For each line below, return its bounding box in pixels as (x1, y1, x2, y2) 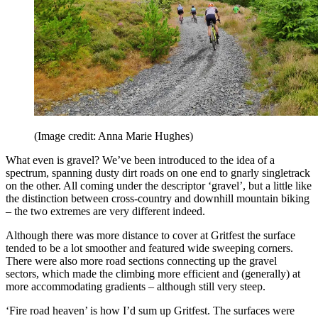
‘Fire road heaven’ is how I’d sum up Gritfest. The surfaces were (6, 304, 295, 317)
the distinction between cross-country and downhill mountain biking (6, 192, 309, 204)
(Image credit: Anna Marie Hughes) (34, 129, 193, 142)
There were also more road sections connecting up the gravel (6, 254, 277, 267)
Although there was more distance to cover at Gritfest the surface (6, 229, 295, 241)
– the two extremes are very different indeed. (6, 204, 205, 217)
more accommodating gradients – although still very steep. (6, 280, 268, 292)
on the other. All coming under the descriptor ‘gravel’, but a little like (6, 179, 312, 192)
